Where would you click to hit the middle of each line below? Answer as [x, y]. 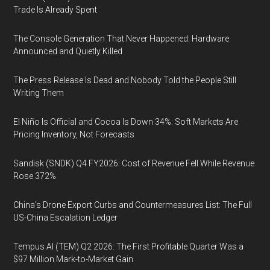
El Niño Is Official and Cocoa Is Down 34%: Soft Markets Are [126, 122]
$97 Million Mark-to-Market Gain [74, 259]
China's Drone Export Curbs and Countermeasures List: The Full [133, 205]
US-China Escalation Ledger [66, 218]
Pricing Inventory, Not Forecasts [74, 134]
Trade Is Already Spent [55, 10]
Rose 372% [35, 176]
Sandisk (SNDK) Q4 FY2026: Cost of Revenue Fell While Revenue [134, 163]
